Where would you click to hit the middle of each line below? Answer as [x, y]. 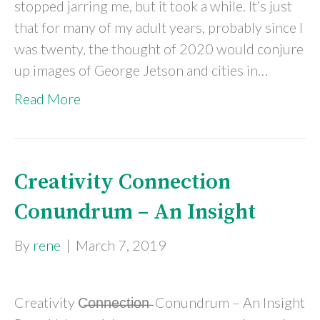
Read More [47, 99]
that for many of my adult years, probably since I [159, 27]
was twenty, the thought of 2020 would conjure [159, 49]
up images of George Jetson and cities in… [141, 70]
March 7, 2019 [121, 245]
